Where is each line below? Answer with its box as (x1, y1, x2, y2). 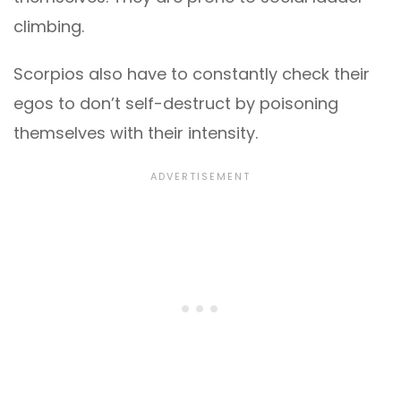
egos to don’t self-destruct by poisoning (13, 92, 338, 115)
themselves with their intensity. (13, 122, 258, 145)
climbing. (13, 15, 84, 38)
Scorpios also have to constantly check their (13, 63, 370, 86)
